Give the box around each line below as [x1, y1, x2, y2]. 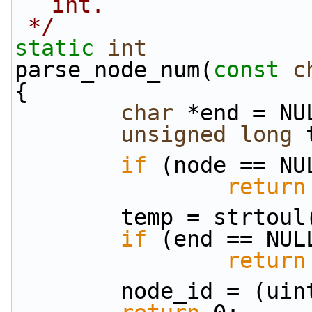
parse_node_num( [15, 57, 213, 82]
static [15, 36, 94, 61]
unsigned [120, 122, 226, 147]
